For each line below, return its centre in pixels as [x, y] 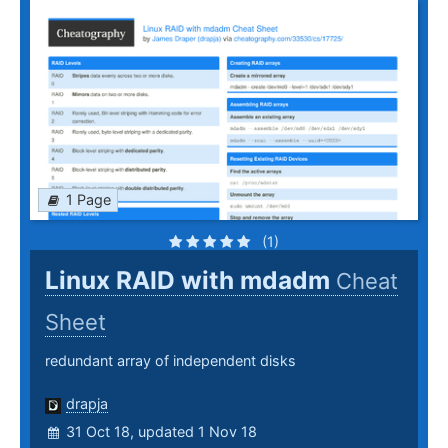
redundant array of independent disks [170, 361]
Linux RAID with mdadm [190, 280]
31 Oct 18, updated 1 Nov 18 [161, 432]
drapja [87, 404]
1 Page [88, 200]
